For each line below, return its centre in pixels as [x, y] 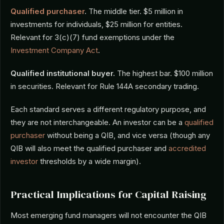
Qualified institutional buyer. [63, 73]
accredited [187, 148]
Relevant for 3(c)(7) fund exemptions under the [92, 37]
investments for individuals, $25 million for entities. [96, 24]
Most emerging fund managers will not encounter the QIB [108, 215]
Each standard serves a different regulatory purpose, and [108, 109]
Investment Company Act [54, 50]
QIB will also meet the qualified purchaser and [89, 148]
